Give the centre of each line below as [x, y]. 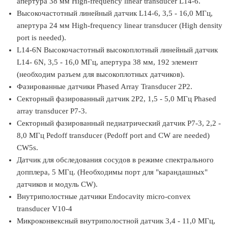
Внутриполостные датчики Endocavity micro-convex [104, 196]
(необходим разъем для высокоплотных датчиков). [101, 74]
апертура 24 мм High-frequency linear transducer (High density [120, 25]
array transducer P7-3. [52, 111]
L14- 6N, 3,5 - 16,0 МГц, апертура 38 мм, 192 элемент [107, 62]
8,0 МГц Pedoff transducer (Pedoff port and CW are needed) [113, 135]
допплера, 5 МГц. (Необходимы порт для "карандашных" [112, 172]
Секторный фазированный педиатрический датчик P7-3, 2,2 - [119, 123]
